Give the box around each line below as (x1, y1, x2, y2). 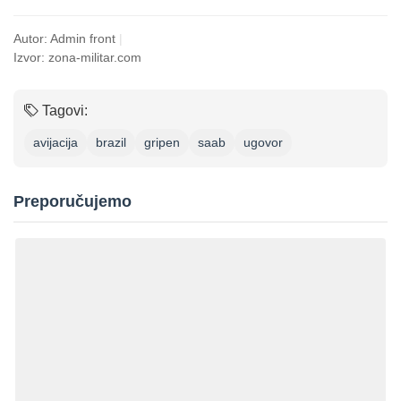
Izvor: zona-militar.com (13, 49, 141, 64)
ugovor (243, 134, 283, 149)
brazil (96, 134, 126, 149)
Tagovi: (38, 102, 88, 118)
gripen (144, 134, 180, 149)
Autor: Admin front (13, 30, 119, 46)
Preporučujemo (13, 192, 132, 210)
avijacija (33, 134, 78, 149)
